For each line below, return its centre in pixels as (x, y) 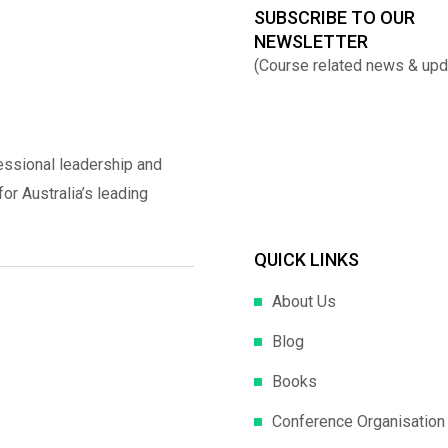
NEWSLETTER (311, 41)
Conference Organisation (358, 421)
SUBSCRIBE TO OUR (334, 17)
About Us (304, 301)
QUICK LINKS (306, 259)
